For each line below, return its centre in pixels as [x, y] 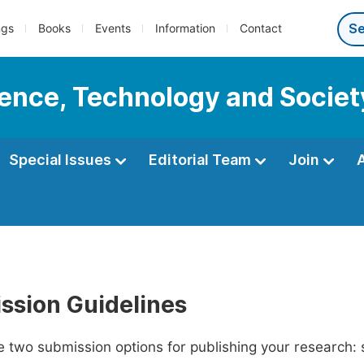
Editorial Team [201, 160]
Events [113, 28]
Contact [261, 28]
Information [185, 28]
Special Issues [62, 160]
